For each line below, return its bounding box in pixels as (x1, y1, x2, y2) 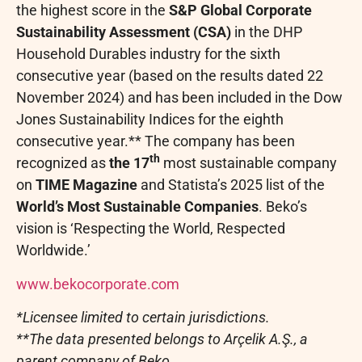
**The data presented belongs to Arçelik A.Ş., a (16, 330, 308, 347)
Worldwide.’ (16, 242, 97, 259)
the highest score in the (16, 2, 169, 19)
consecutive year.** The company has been (16, 133, 295, 150)
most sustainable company (160, 154, 337, 172)
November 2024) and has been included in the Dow (16, 89, 343, 107)
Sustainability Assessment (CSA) (16, 23, 231, 41)
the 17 (109, 154, 149, 172)
